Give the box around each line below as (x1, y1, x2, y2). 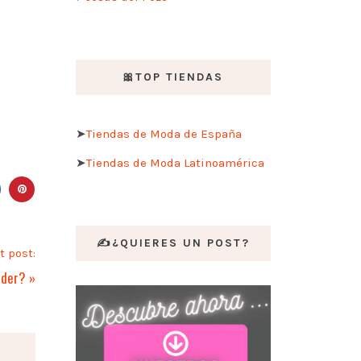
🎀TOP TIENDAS (122, 69, 224, 84)
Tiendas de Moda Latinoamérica (85, 155, 264, 170)
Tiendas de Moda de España (85, 126, 242, 141)
